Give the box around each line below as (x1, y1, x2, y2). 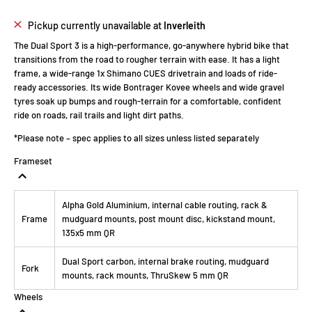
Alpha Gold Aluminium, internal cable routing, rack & (62, 198, 267, 210)
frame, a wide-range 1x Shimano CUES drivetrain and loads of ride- (14, 67, 277, 79)
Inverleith (163, 19, 205, 31)
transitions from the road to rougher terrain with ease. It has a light (14, 53, 280, 65)
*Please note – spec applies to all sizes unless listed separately (14, 132, 259, 143)
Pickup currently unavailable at (27, 19, 164, 31)
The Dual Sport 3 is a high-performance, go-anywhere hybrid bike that (14, 39, 289, 51)
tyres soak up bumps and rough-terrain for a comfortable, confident (14, 95, 281, 107)
